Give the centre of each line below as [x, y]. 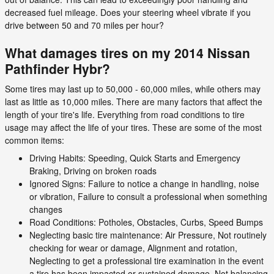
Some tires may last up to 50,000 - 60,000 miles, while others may [133, 89]
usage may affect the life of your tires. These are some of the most [133, 127]
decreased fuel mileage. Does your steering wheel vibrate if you [128, 12]
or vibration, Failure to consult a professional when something [148, 196]
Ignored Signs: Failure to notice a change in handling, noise [144, 183]
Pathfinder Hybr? [57, 68]
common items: [35, 140]
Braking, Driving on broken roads [93, 171]
